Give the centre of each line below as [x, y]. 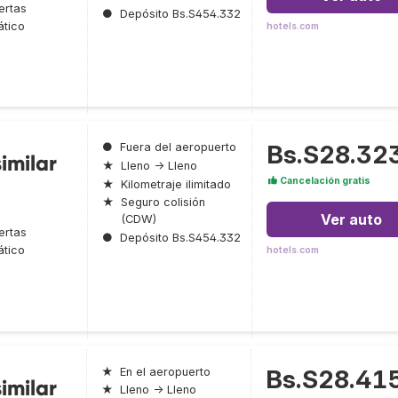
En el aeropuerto [165, 371]
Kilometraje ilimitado [176, 184]
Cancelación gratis [324, 181]
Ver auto [351, 220]
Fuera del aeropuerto [178, 147]
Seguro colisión [163, 203]
